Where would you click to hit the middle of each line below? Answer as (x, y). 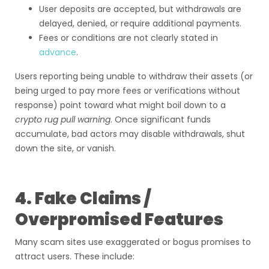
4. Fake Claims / (83, 198)
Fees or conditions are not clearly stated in (128, 38)
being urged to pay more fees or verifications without (128, 91)
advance (58, 52)
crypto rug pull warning (63, 119)
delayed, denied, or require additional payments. (140, 23)
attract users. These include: (75, 256)
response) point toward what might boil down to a (120, 105)
